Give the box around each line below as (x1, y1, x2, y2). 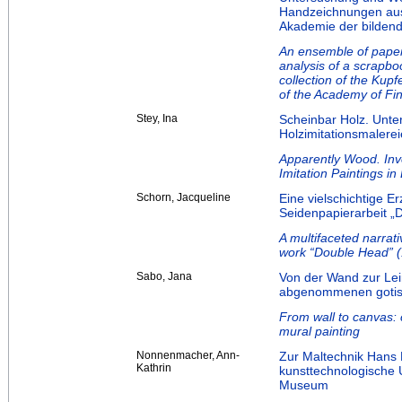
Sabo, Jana (136, 270, 192, 284)
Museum (279, 378, 328, 393)
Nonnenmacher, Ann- (136, 349, 240, 363)
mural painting (279, 324, 360, 339)
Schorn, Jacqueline (136, 191, 231, 205)
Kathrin (136, 362, 171, 375)
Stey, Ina (136, 112, 178, 126)
